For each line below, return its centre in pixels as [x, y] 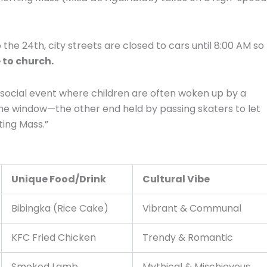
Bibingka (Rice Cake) [60, 208]
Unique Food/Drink [59, 179]
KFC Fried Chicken [54, 237]
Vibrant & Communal [192, 208]
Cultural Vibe [176, 179]
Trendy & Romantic [188, 237]
